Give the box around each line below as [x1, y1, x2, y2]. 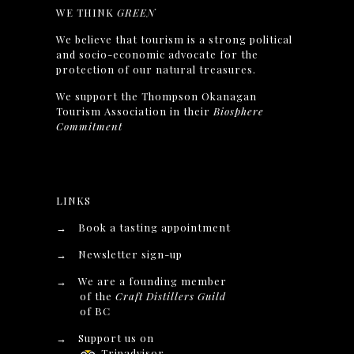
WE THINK [56, 6, 118, 19]
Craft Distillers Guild [115, 289, 227, 303]
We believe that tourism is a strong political [56, 32, 293, 46]
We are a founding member [78, 274, 228, 288]
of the [80, 289, 116, 303]
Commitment [56, 119, 123, 133]
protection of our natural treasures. [56, 62, 257, 76]
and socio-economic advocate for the [56, 47, 259, 61]
